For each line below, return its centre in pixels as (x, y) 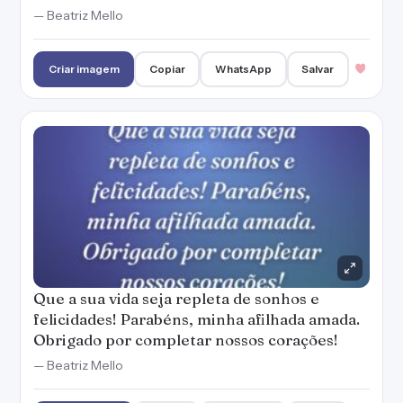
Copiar (167, 69)
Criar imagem (84, 69)
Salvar (318, 69)
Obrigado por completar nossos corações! (186, 340)
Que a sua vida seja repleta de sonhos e (176, 298)
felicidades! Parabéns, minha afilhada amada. (197, 319)
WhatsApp (244, 69)
